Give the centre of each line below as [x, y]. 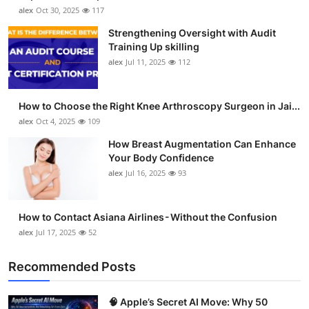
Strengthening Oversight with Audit [192, 32]
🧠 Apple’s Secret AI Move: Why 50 [188, 301]
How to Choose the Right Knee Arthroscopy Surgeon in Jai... [159, 106]
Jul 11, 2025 [146, 61]
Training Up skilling [154, 46]
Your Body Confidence [161, 157]
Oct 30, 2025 [58, 10]
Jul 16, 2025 [146, 172]
